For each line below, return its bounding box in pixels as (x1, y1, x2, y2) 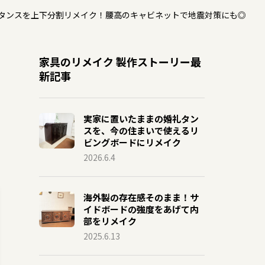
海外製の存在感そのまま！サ (83, 191, 199, 204)
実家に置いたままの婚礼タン (83, 112, 199, 125)
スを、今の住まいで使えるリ (83, 124, 199, 137)
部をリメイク (83, 215, 137, 228)
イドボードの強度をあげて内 (83, 203, 199, 216)
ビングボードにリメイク (83, 136, 181, 149)
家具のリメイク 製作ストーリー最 (39, 54, 201, 70)
